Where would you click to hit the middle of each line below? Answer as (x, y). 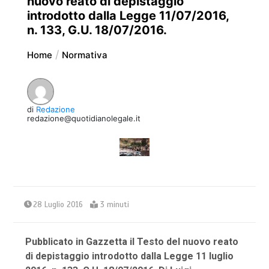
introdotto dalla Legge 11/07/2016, (128, 16)
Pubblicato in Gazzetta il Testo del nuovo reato (132, 242)
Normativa (84, 55)
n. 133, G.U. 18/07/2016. (97, 30)
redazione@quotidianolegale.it (83, 119)
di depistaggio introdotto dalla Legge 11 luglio (130, 256)
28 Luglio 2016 (58, 205)
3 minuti (115, 205)
